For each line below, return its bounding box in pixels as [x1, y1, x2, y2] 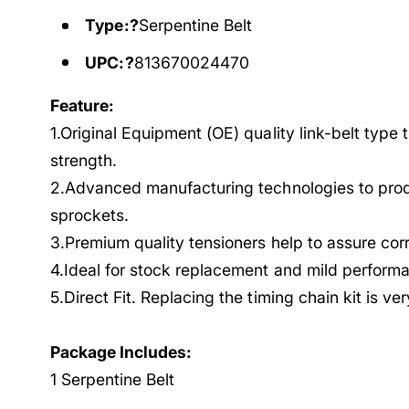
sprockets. [50, 205, 130, 225]
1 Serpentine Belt [50, 370, 175, 390]
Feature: [50, 96, 115, 116]
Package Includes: [50, 342, 193, 362]
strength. [50, 151, 118, 171]
